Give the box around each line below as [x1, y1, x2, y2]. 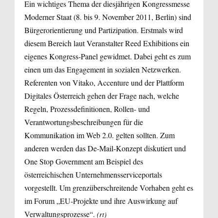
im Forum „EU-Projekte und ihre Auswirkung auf [24, 196, 178, 206]
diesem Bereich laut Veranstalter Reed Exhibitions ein [24, 38, 189, 49]
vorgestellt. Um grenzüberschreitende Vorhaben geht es [24, 182, 193, 193]
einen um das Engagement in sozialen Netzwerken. [24, 64, 181, 75]
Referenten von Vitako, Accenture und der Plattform [24, 77, 184, 88]
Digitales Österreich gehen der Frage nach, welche [24, 91, 179, 101]
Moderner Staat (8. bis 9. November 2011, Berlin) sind [24, 12, 191, 22]
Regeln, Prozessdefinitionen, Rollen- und [24, 104, 150, 114]
